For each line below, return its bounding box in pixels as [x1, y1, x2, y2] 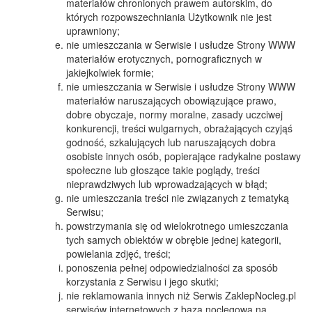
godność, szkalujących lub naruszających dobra [66, 135, 276, 149]
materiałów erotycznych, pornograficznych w [66, 52, 262, 65]
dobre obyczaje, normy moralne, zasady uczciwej [66, 107, 283, 121]
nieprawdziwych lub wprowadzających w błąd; [66, 177, 267, 191]
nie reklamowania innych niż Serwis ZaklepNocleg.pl [66, 288, 296, 302]
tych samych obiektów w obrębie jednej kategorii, [66, 233, 281, 247]
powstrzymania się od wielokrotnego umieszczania [66, 219, 288, 233]
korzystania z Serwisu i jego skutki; [66, 274, 219, 288]
